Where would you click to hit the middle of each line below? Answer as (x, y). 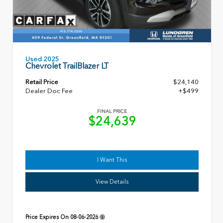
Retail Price (42, 82)
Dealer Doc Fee (49, 91)
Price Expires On (48, 217)
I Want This (112, 160)
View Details (112, 182)
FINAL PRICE (112, 111)
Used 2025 (42, 59)
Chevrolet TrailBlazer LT (67, 66)
